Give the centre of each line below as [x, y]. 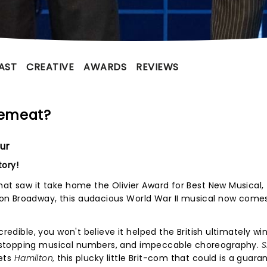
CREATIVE [50, 67]
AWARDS [105, 67]
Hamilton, [35, 258]
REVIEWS [157, 67]
